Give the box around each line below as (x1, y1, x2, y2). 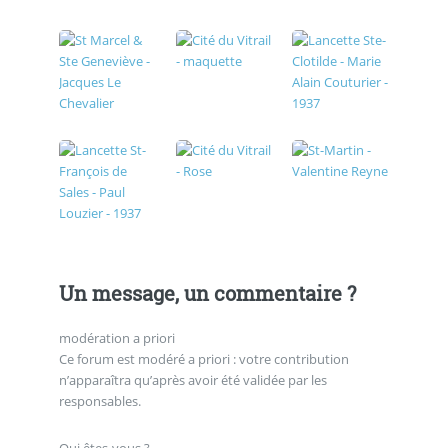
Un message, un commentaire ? (58, 279, 356, 306)
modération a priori (58, 328, 175, 347)
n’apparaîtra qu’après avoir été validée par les (58, 370, 327, 389)
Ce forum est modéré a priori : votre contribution (58, 349, 349, 368)
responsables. (58, 391, 141, 410)
